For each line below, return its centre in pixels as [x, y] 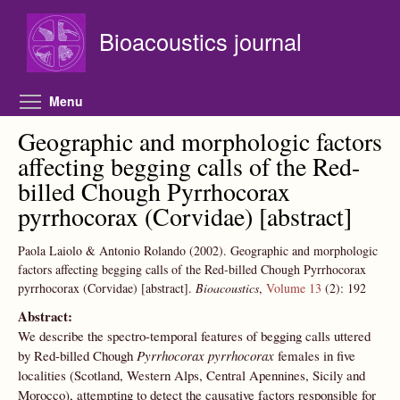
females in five [315, 355]
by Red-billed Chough [77, 355]
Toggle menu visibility [182, 99]
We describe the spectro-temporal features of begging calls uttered [194, 336]
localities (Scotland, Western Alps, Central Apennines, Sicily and [192, 375]
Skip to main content [197, 10]
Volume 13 [294, 288]
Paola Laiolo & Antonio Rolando [104, 250]
